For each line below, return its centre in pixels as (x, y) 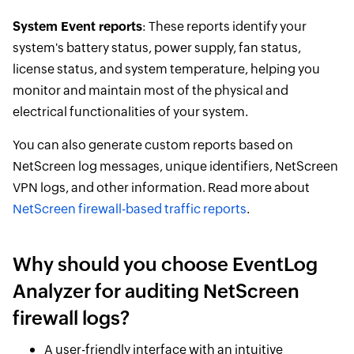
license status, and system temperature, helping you (166, 69)
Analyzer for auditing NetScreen (156, 291)
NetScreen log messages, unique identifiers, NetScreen (175, 166)
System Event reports (77, 26)
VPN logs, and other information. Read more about (161, 188)
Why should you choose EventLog (165, 264)
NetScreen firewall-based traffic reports (129, 209)
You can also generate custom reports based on (153, 145)
